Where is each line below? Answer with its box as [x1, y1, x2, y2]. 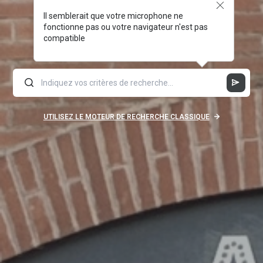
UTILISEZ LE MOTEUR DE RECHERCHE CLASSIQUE [43, 112, 210, 121]
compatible [43, 33, 85, 43]
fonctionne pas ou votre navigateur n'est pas [43, 22, 208, 32]
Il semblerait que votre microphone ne [43, 11, 183, 21]
